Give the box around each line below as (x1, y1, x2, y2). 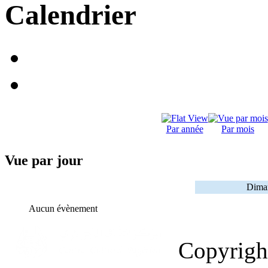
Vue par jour (5, 153, 83, 169)
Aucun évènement (29, 203, 98, 214)
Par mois (221, 124, 254, 135)
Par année (166, 124, 203, 135)
